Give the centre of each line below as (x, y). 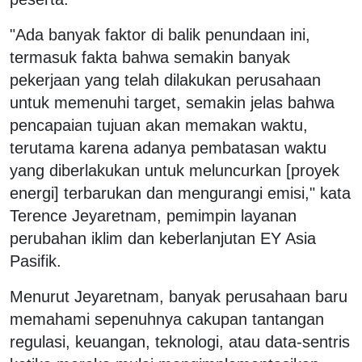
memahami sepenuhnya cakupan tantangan (167, 319)
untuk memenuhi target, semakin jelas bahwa (172, 102)
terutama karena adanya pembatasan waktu (168, 147)
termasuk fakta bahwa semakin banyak (150, 57)
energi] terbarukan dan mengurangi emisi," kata (180, 193)
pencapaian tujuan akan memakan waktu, (159, 125)
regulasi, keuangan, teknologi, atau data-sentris (180, 341)
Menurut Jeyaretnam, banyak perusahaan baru (179, 296)
